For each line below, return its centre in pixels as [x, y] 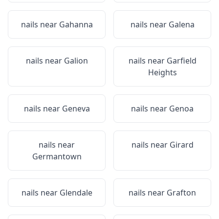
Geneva [76, 109]
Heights [162, 72]
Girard [181, 145]
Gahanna [76, 24]
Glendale [76, 193]
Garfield [181, 61]
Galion [76, 61]
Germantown [57, 156]
